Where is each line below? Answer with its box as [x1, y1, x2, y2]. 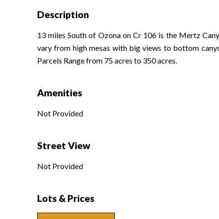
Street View [37, 140, 90, 152]
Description [37, 9, 89, 21]
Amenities [37, 87, 82, 99]
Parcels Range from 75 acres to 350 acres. [37, 56, 177, 66]
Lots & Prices [37, 193, 94, 204]
